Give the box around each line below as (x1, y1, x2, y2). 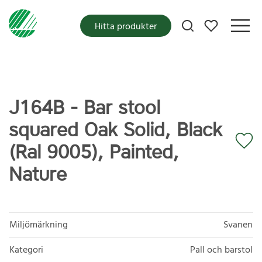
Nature (9, 162, 67, 187)
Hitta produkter (95, 19, 157, 35)
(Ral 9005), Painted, (9, 140, 179, 164)
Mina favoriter (210, 18, 254, 26)
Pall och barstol (190, 242, 253, 258)
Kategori (9, 242, 43, 258)
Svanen (223, 217, 253, 233)
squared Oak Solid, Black (9, 118, 222, 142)
